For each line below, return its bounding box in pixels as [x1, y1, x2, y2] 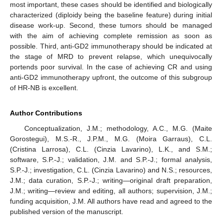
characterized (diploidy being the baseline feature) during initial [10, 10, 212, 19]
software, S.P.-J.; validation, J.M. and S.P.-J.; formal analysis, [10, 155, 212, 164]
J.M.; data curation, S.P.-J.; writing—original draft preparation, [10, 176, 212, 184]
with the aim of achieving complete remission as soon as [10, 31, 212, 40]
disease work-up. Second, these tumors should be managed [10, 21, 212, 29]
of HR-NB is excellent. [10, 83, 78, 92]
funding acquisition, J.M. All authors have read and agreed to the [10, 197, 212, 205]
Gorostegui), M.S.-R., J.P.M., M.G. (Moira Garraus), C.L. [10, 134, 212, 143]
